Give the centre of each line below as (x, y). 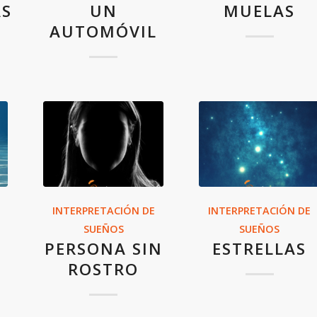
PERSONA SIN (103, 249)
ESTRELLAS (260, 249)
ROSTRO (103, 270)
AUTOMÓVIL (103, 31)
